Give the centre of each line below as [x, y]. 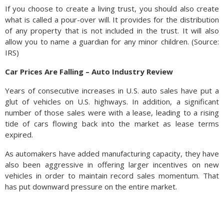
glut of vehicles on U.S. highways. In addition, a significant [112, 102]
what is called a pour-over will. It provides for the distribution [112, 20]
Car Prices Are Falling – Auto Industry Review [89, 72]
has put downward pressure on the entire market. [91, 187]
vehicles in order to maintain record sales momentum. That [112, 176]
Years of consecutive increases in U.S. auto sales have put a [112, 91]
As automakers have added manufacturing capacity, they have [112, 154]
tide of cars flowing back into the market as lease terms [112, 124]
